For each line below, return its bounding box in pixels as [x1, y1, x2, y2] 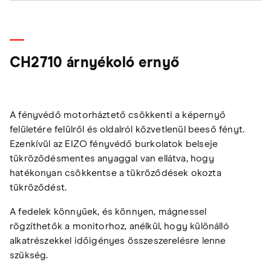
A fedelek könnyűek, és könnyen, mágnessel [10, 207, 207, 217]
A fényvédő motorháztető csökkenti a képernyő [10, 110, 226, 120]
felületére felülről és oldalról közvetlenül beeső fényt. [10, 125, 245, 135]
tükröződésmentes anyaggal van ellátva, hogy [10, 154, 214, 164]
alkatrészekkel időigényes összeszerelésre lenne [10, 236, 226, 246]
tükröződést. [10, 183, 67, 193]
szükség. [10, 250, 48, 261]
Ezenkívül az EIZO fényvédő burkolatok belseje [10, 139, 218, 149]
